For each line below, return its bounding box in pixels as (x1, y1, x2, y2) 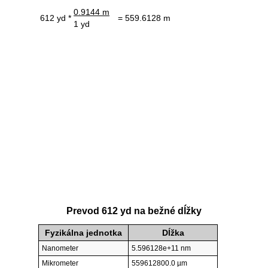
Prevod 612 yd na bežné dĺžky (66, 206, 202, 217)
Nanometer (42, 244, 78, 253)
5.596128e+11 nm (132, 244, 191, 253)
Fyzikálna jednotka (45, 228, 122, 238)
